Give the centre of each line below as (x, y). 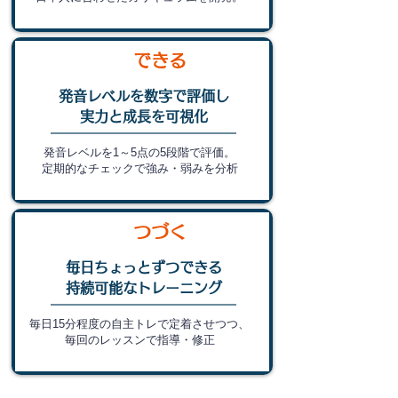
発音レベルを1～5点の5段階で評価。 (139, 152)
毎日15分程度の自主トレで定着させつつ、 (139, 324)
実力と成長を (122, 116)
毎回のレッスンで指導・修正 (139, 340)
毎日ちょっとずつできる (143, 267)
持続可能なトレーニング (143, 288)
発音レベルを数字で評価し (143, 96)
